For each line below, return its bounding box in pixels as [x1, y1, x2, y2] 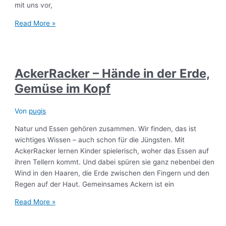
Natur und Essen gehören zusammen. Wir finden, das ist [15, 124, 197, 133]
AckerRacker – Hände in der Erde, [15, 66, 210, 81]
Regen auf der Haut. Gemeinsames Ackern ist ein [15, 180, 175, 188]
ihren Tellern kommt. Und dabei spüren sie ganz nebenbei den [15, 157, 215, 166]
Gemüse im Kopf [15, 81, 111, 96]
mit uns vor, [15, 1, 53, 10]
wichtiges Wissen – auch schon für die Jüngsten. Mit [15, 135, 185, 144]
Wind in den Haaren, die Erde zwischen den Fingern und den [15, 168, 210, 177]
